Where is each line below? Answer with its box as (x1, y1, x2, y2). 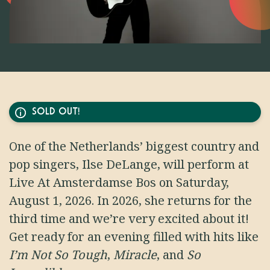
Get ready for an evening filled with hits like (9, 228, 259, 245)
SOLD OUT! (31, 107, 80, 117)
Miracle (113, 246, 157, 263)
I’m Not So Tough (9, 246, 107, 263)
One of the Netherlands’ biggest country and (9, 138, 259, 155)
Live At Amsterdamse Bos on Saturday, (9, 174, 229, 191)
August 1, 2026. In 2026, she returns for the (9, 192, 252, 209)
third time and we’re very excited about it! (9, 210, 249, 227)
